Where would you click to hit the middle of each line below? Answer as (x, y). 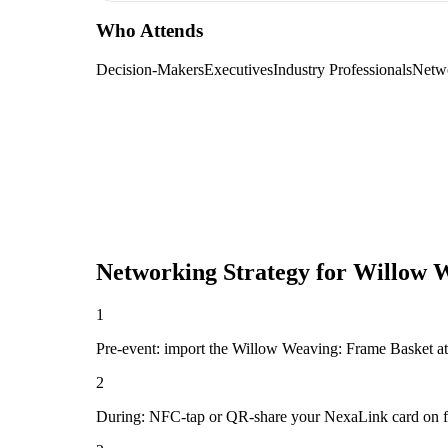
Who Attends (149, 31)
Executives (238, 70)
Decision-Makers (150, 70)
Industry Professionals (342, 70)
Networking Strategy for (224, 272)
